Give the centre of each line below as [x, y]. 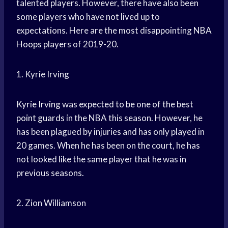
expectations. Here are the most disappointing [105, 31]
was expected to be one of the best [127, 104]
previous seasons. [50, 173]
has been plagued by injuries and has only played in [110, 132]
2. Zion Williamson [51, 203]
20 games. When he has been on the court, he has [108, 146]
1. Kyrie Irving [43, 74]
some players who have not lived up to [88, 17]
